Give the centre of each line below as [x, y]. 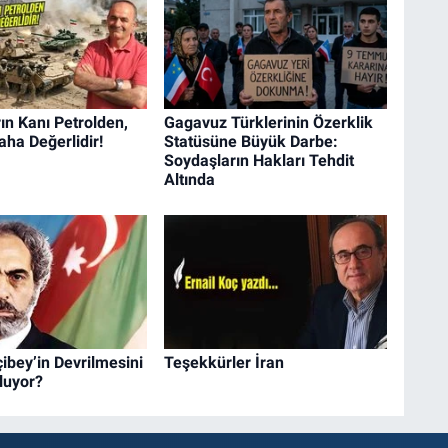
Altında [189, 180]
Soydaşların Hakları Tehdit [258, 161]
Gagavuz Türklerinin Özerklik [268, 123]
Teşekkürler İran [223, 362]
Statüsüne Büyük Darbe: [250, 142]
